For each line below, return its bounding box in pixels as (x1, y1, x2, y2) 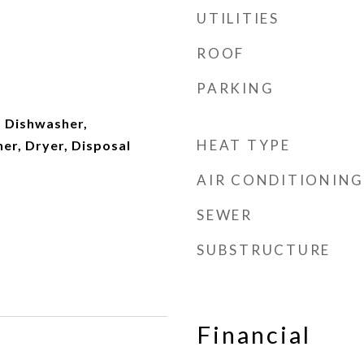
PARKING (197, 80, 275, 97)
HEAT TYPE (197, 136, 291, 154)
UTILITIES (197, 10, 279, 27)
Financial (197, 320, 311, 349)
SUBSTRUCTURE (197, 241, 331, 258)
